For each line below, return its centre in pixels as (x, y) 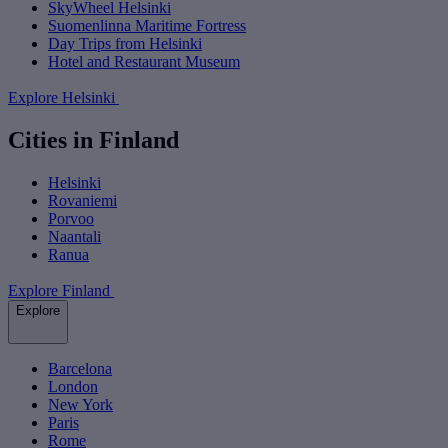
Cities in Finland (93, 139)
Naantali (74, 236)
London (73, 386)
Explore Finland (61, 290)
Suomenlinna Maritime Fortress (147, 26)
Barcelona (80, 368)
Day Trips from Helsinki (125, 44)
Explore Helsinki (63, 98)
